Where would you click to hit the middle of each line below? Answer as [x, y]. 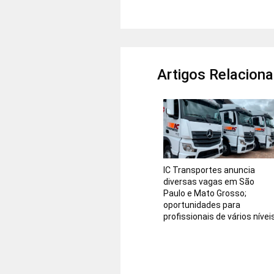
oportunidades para [202, 205]
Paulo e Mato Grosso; [205, 194]
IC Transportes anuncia [209, 170]
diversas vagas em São [209, 182]
